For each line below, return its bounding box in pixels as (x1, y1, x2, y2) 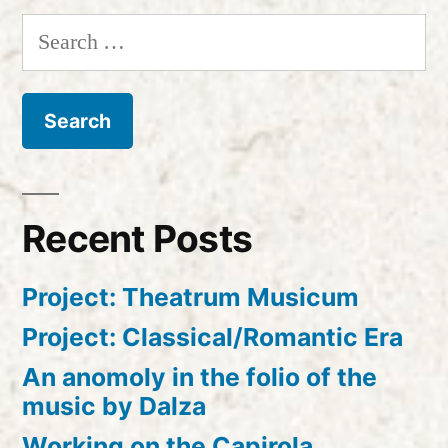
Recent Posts (22, 216, 253, 262)
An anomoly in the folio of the (22, 362, 377, 393)
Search (21, 18, 81, 47)
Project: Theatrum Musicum (22, 282, 359, 313)
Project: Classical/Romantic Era (22, 322, 403, 353)
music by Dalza (22, 391, 206, 422)
